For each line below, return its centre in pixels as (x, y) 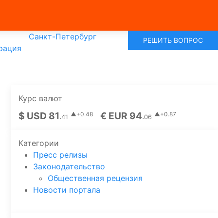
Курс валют (40, 98)
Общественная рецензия (95, 178)
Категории (39, 143)
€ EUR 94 (121, 116)
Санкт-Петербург (63, 36)
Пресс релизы (60, 155)
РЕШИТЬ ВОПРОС (173, 40)
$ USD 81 (39, 116)
